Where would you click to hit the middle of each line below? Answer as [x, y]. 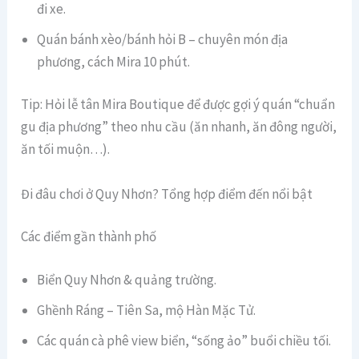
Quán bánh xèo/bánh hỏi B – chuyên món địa [163, 39]
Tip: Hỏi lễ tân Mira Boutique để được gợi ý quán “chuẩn [178, 105]
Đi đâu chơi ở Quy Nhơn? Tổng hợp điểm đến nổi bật [167, 194]
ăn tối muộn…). [66, 149]
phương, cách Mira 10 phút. [114, 61]
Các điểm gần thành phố [89, 237]
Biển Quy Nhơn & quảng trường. [127, 279]
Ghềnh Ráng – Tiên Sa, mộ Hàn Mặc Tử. [147, 310]
